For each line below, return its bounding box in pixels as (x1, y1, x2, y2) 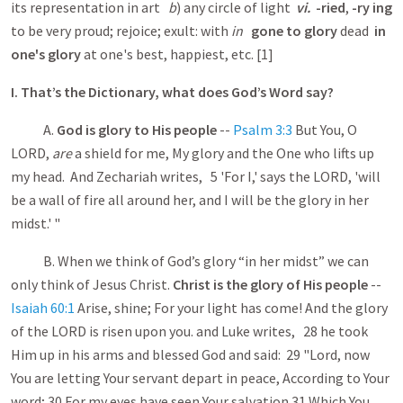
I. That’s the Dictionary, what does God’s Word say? (11, 83, 334, 101)
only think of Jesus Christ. (11, 275, 173, 293)
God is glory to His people (57, 121, 219, 139)
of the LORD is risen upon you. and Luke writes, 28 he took (11, 322, 368, 340)
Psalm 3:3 (233, 121, 292, 139)
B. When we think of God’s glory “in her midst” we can (11, 252, 369, 270)
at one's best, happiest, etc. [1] (81, 45, 290, 63)
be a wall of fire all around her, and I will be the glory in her (11, 191, 369, 209)
